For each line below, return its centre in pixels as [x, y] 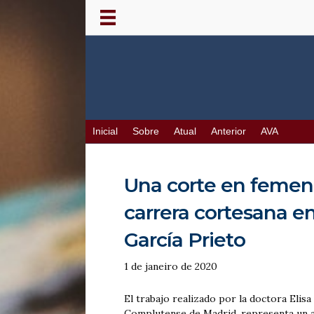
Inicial [105, 132]
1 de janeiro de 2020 [171, 267]
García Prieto [185, 240]
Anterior [228, 132]
